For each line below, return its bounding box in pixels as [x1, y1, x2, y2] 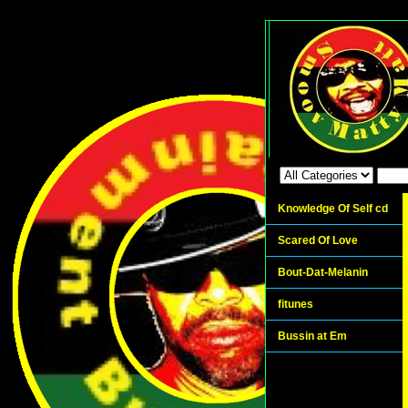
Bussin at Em [278, 330, 347, 342]
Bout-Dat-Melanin [278, 266, 368, 279]
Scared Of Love [278, 234, 358, 247]
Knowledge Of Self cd [278, 202, 388, 215]
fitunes [278, 298, 313, 311]
